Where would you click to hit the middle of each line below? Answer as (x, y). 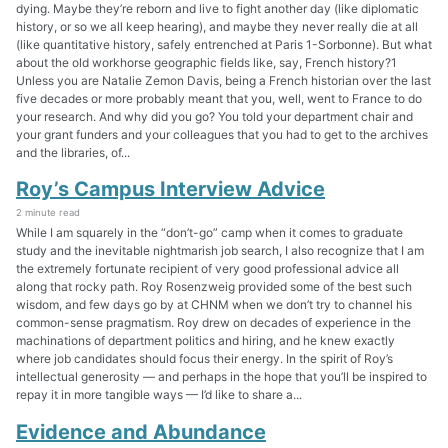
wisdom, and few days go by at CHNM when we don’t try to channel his (214, 305)
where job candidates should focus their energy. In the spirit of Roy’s (204, 359)
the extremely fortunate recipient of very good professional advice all (207, 269)
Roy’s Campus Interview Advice (170, 189)
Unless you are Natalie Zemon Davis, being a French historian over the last (223, 80)
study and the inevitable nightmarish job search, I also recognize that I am (220, 251)
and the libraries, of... (73, 152)
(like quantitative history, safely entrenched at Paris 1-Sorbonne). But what (224, 44)
